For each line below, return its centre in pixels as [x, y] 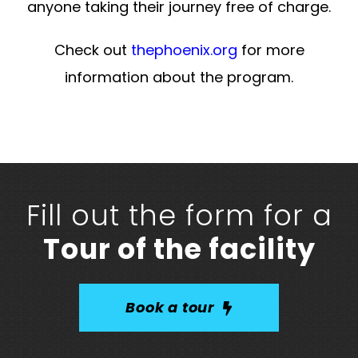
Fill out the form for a [179, 215]
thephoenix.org [184, 50]
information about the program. [179, 77]
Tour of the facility [179, 249]
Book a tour [170, 307]
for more [270, 50]
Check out [92, 50]
